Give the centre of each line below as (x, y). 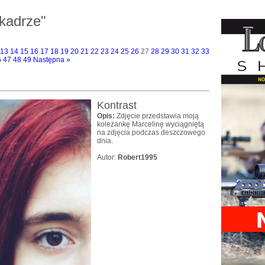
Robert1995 (138, 157)
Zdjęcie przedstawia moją (158, 116)
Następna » (52, 60)
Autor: (107, 157)
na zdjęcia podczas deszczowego (151, 132)
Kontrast (117, 105)
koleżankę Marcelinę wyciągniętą (151, 124)
